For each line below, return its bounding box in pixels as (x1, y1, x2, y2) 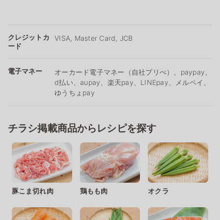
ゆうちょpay (55, 88, 95, 97)
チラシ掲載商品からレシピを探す (8, 122, 157, 134)
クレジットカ (8, 32, 50, 41)
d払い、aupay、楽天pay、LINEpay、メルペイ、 (55, 78, 211, 86)
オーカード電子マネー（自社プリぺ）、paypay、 (55, 67, 212, 76)
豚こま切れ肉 (12, 186, 54, 195)
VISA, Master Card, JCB (55, 33, 133, 42)
